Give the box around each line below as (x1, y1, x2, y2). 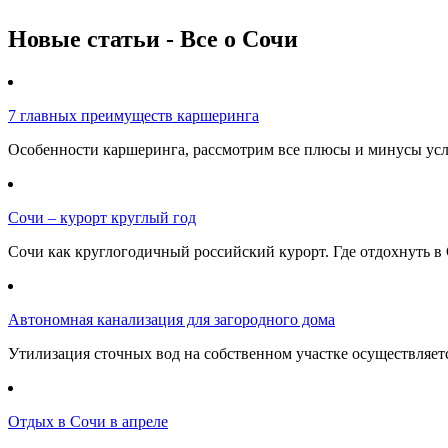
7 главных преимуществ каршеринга (8, 107, 259, 125)
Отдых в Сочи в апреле (8, 413, 168, 431)
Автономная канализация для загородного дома (8, 311, 335, 329)
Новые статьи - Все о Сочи (8, 26, 298, 53)
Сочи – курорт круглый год (8, 209, 196, 227)
